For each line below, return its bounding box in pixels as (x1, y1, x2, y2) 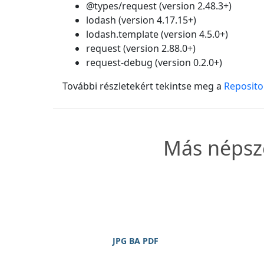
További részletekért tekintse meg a (62, 80, 224, 93)
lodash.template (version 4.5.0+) (86, 28, 228, 41)
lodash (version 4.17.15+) (86, 14, 196, 27)
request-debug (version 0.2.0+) (86, 56, 222, 70)
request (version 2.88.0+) (86, 42, 196, 55)
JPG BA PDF (113, 235, 159, 247)
